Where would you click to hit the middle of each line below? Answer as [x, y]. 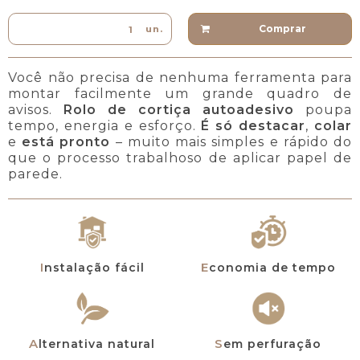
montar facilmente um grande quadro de [180, 93]
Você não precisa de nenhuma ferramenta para [180, 77]
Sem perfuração [272, 344]
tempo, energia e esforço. [105, 125]
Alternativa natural [97, 344]
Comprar [282, 28]
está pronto [66, 141]
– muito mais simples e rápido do [231, 141]
